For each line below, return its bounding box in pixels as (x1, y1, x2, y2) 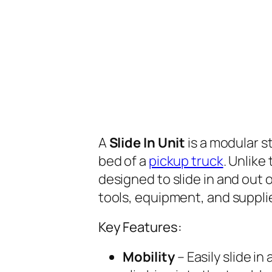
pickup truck (148, 151, 223, 170)
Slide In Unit (109, 133, 186, 152)
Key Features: (98, 217, 182, 236)
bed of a (98, 151, 149, 170)
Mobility (122, 247, 175, 266)
